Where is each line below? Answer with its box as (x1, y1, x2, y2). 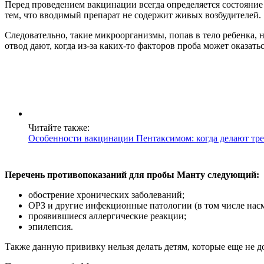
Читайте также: (28, 123, 90, 133)
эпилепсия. (28, 222, 73, 232)
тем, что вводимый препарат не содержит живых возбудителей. (5, 10, 261, 21)
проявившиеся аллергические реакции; (28, 211, 186, 222)
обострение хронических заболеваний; (28, 190, 184, 200)
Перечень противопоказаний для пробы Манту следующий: (5, 170, 259, 180)
